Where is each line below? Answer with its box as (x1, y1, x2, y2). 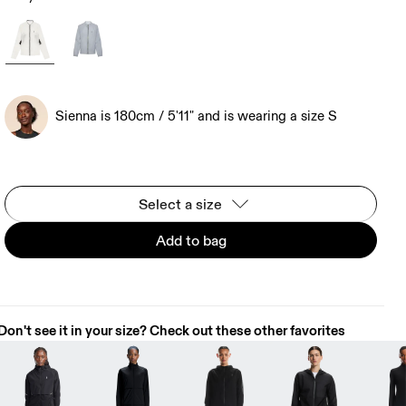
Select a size (138, 195, 222, 213)
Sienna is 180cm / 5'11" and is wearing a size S (55, 108, 338, 125)
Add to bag (155, 231, 227, 249)
